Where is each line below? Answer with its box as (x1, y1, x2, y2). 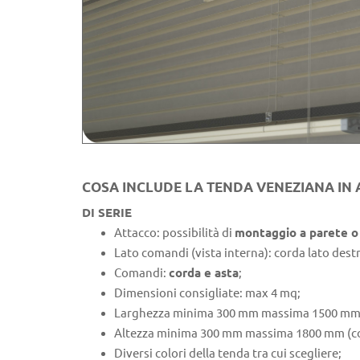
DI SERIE (82, 205, 132, 219)
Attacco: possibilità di (114, 225, 235, 239)
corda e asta (169, 265, 239, 280)
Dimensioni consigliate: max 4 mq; (114, 285, 301, 300)
